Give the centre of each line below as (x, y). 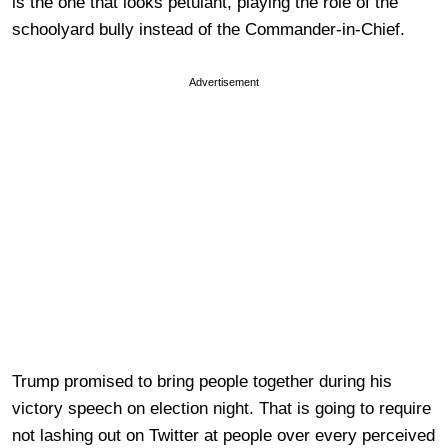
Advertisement (224, 82)
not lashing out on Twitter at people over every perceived (223, 436)
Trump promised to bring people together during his (202, 382)
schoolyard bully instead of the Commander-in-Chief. (208, 30)
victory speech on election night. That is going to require (221, 409)
